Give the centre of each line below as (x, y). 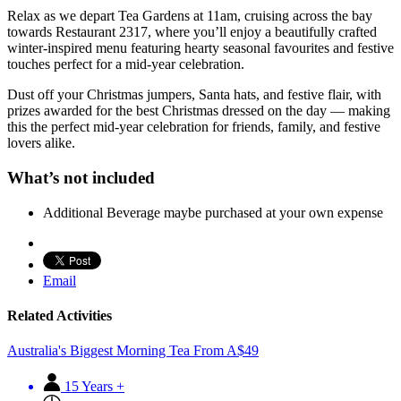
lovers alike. (41, 143)
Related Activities (60, 316)
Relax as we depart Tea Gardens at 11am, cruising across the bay (190, 16)
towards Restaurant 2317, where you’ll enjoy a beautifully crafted (192, 32)
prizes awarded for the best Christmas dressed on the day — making (199, 111)
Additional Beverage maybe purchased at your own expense (213, 212)
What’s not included (81, 178)
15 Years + (94, 387)
